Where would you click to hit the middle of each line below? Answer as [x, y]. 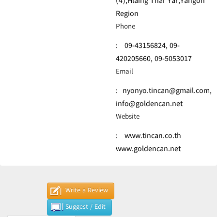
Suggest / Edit [85, 207]
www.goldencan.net [148, 149]
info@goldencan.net [149, 104]
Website [128, 117]
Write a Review [87, 191]
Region [127, 14]
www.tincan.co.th [153, 136]
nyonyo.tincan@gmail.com [166, 91]
